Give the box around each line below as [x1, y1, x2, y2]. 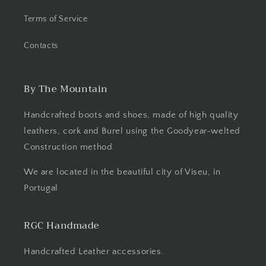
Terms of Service [24, 14, 88, 24]
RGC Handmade [24, 217, 100, 234]
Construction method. [24, 142, 115, 152]
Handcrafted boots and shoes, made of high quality [24, 110, 239, 120]
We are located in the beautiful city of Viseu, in [24, 167, 221, 177]
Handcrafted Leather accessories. [24, 246, 164, 256]
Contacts [24, 41, 58, 50]
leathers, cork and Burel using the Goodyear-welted [24, 126, 241, 136]
